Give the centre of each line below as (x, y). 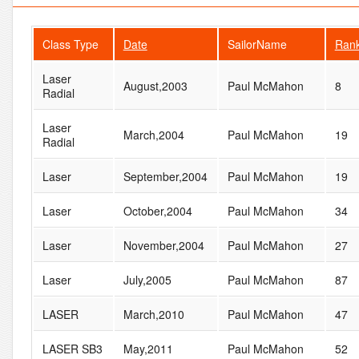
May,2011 (148, 348)
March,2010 (153, 314)
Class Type (70, 44)
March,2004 (153, 134)
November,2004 (163, 245)
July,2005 (147, 279)
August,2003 (155, 85)
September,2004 (165, 176)
